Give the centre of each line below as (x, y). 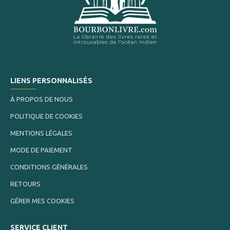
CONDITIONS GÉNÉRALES (49, 167)
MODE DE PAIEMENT (41, 150)
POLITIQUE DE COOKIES (46, 116)
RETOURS (25, 184)
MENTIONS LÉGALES (41, 133)
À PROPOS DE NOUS (42, 99)
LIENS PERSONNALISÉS (51, 81)
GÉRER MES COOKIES (42, 201)
